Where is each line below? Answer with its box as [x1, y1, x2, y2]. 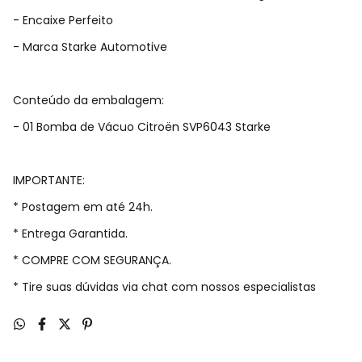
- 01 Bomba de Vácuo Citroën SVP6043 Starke [13, 119, 271, 135]
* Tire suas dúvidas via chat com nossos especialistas [13, 279, 316, 295]
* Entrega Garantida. [13, 225, 128, 242]
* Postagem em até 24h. [13, 199, 153, 215]
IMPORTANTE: [13, 172, 85, 188]
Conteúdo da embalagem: [13, 92, 164, 108]
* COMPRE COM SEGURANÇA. [13, 252, 171, 268]
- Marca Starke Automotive [13, 39, 167, 55]
